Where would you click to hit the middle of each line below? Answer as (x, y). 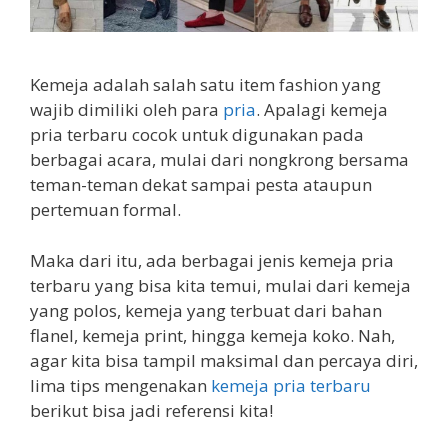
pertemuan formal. (105, 210)
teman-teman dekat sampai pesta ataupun (201, 185)
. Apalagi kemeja (322, 110)
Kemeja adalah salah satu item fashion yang (205, 85)
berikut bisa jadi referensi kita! (151, 410)
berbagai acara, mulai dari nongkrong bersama (219, 160)
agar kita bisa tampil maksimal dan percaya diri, (224, 360)
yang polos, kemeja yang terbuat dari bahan (206, 310)
